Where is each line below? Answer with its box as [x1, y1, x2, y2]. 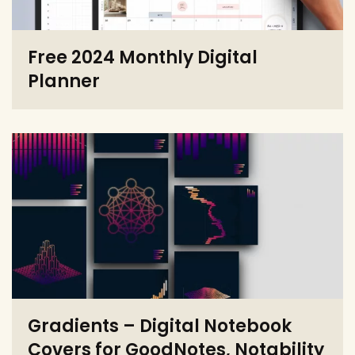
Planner [28, 69, 100, 94]
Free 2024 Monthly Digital [28, 45, 258, 71]
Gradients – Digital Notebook [28, 314, 292, 339]
